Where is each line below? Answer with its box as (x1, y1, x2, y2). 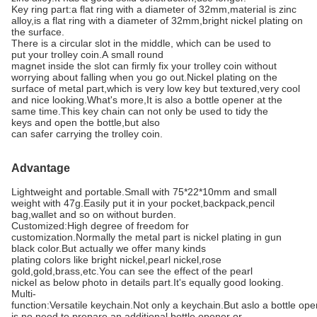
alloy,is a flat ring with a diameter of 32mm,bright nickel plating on (11, 15, 303, 26)
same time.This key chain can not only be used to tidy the (11, 105, 268, 117)
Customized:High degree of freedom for (11, 220, 189, 231)
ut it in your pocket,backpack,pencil (118, 197, 275, 209)
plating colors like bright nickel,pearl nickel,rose (11, 254, 221, 265)
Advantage (11, 162, 70, 174)
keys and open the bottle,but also (11, 117, 163, 128)
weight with (11, 197, 64, 209)
